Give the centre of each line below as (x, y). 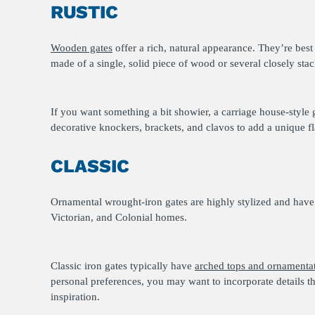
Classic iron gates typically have (123, 266)
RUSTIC (84, 12)
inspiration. (75, 297)
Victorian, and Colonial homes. (119, 218)
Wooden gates (82, 48)
